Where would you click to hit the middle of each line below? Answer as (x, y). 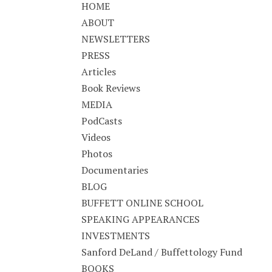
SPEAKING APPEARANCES (141, 219)
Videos (96, 137)
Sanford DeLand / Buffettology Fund (162, 252)
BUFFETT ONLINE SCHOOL (143, 203)
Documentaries (115, 170)
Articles (99, 72)
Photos (97, 154)
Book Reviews (111, 88)
